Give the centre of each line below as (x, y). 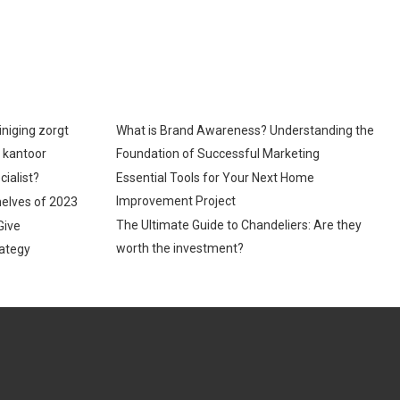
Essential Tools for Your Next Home (215, 177)
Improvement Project (175, 200)
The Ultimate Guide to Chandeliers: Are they (238, 225)
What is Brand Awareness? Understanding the (245, 130)
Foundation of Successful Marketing (217, 153)
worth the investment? (179, 248)
